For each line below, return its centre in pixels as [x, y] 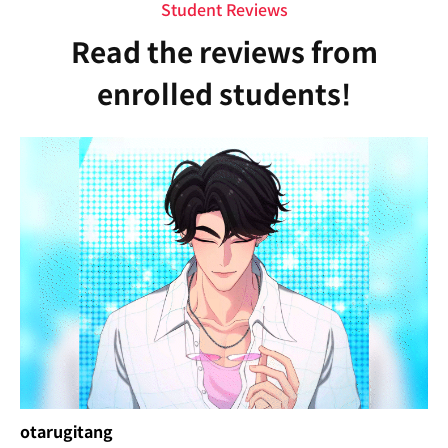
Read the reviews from [224, 53]
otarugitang [66, 432]
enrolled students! [224, 95]
